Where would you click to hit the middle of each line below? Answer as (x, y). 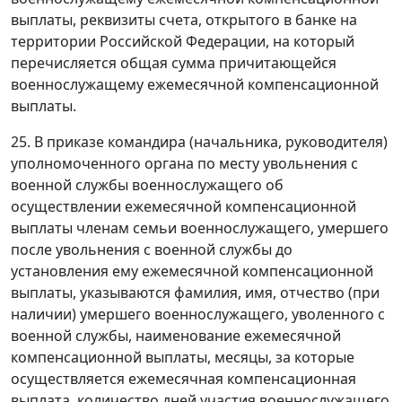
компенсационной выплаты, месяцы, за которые (183, 357)
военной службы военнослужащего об (147, 184)
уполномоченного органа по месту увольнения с (184, 163)
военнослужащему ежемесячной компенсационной (195, 84)
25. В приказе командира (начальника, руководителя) (199, 141)
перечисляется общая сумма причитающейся (174, 62)
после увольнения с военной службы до (152, 249)
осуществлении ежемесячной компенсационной (184, 206)
